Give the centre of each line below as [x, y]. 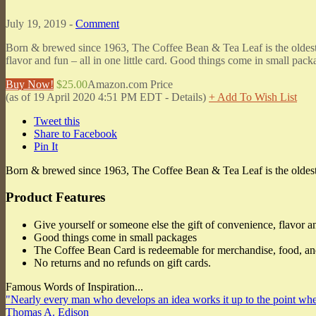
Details [187, 97]
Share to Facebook [75, 133]
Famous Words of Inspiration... [74, 287]
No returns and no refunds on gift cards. [122, 263]
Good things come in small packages [115, 238]
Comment [97, 23]
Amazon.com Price [130, 84]
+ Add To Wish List [253, 97]
